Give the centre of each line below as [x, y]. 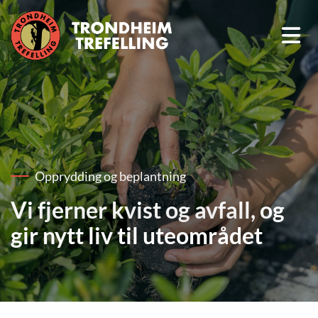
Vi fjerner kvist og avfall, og [148, 210]
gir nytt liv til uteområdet [137, 235]
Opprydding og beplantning [110, 176]
